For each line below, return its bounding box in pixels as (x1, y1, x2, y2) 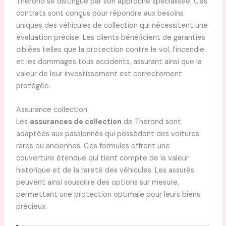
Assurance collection (16, 105, 87, 115)
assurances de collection (29, 117, 122, 127)
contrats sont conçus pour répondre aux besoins (16, 8, 184, 18)
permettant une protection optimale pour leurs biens (16, 190, 200, 200)
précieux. (16, 202, 47, 212)
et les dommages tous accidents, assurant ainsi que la (16, 56, 202, 67)
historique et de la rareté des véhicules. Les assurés (16, 165, 194, 176)
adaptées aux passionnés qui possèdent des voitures (16, 129, 199, 139)
